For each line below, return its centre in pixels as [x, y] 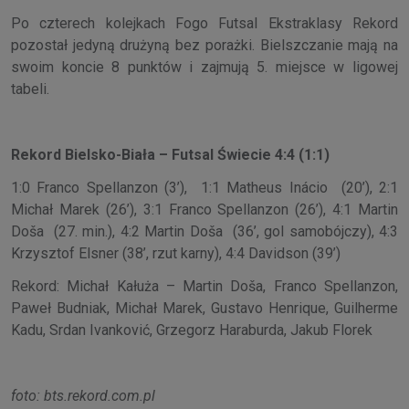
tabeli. [30, 89]
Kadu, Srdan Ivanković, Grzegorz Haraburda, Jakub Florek [192, 330]
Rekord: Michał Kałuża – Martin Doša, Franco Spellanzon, [204, 287]
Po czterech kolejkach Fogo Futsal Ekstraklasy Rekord [204, 24]
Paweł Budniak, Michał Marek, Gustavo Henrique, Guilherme [204, 309]
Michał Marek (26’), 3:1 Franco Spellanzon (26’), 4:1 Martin [204, 210]
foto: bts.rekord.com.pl [83, 396]
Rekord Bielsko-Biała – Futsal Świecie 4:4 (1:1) [172, 155]
